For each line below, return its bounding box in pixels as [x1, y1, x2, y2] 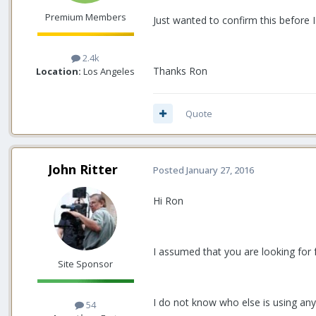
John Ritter [47, 160, 118, 178]
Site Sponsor [58, 257, 113, 270]
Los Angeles [81, 64, 135, 78]
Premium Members [44, 10, 126, 23]
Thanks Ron [153, 63, 207, 78]
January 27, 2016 [186, 164, 254, 177]
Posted [153, 164, 186, 177]
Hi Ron [153, 193, 183, 207]
